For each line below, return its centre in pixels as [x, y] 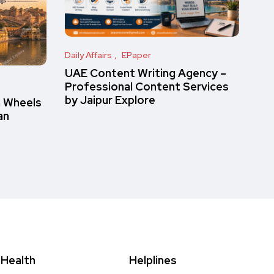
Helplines [153, 260]
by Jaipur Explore [110, 100]
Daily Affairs [88, 55]
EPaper [136, 55]
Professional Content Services [147, 87]
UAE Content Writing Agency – [146, 73]
